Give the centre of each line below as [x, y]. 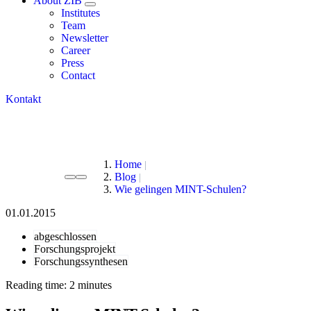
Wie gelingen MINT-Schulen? [180, 189]
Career [76, 50]
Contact [78, 75]
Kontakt [23, 99]
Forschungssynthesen [81, 261]
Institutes [81, 13]
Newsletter [85, 38]
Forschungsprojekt [75, 249]
